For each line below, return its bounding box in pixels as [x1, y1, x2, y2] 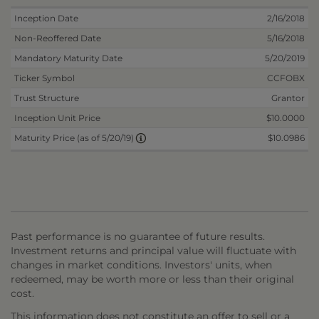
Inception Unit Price [14, 113, 100, 123]
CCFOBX [267, 73, 305, 83]
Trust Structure [14, 93, 79, 103]
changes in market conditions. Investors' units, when [11, 258, 272, 271]
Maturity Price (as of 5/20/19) [14, 132, 136, 144]
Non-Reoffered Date [14, 33, 101, 43]
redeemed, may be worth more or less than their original [11, 273, 294, 286]
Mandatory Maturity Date [14, 53, 122, 63]
